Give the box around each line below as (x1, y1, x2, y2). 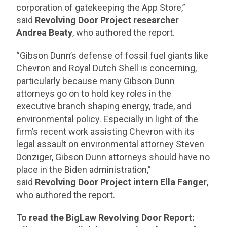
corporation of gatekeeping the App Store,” (16, 2, 186, 13)
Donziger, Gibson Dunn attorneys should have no (16, 152, 210, 163)
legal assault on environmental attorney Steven (16, 139, 205, 150)
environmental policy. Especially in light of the (16, 113, 199, 125)
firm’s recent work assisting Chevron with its (16, 126, 195, 137)
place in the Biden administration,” (16, 164, 152, 175)
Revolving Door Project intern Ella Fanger (35, 177, 207, 188)
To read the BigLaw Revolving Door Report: (16, 212, 195, 223)
